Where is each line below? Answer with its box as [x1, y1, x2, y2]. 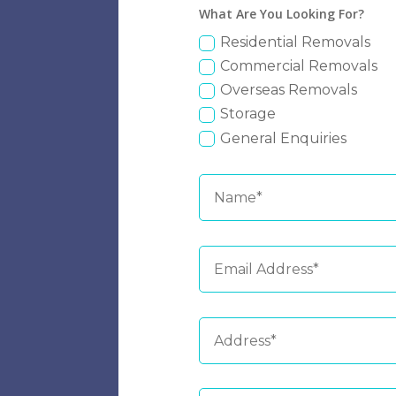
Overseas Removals [219, 81, 357, 99]
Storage [219, 105, 276, 123]
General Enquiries [219, 129, 346, 147]
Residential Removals [219, 33, 370, 50]
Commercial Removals [219, 57, 377, 74]
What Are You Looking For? [198, 4, 364, 22]
